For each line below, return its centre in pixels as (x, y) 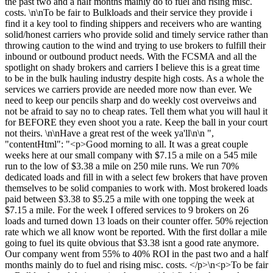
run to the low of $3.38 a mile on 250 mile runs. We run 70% (122, 166)
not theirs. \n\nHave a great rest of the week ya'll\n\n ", (109, 133)
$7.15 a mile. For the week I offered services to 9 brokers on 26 (127, 210)
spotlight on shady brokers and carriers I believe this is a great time (132, 67)
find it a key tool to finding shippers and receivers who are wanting (133, 23)
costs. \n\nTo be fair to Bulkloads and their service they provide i (129, 12)
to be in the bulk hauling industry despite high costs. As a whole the (134, 78)
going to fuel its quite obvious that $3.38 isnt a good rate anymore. (132, 243)
